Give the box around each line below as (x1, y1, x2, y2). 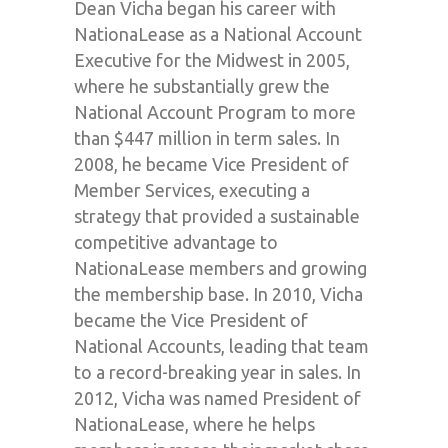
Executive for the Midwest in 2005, (74, 49, 350, 70)
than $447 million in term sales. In (74, 127, 340, 148)
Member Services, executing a (74, 179, 310, 200)
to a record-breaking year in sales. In (74, 361, 361, 382)
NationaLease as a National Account (74, 23, 362, 44)
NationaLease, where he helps (74, 413, 315, 434)
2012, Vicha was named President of (74, 387, 361, 408)
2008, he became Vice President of (74, 153, 349, 174)
